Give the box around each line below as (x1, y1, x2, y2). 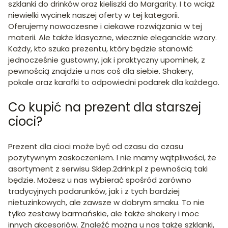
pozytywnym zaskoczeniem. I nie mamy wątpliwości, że (8, 152, 216, 163)
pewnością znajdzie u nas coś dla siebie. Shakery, (8, 65, 193, 76)
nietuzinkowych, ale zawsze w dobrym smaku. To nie (8, 196, 205, 208)
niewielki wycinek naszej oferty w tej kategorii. (8, 9, 179, 20)
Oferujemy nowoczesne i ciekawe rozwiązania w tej (8, 20, 202, 32)
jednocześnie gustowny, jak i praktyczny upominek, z (8, 54, 205, 65)
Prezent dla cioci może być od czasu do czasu (8, 140, 183, 152)
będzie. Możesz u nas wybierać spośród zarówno (8, 174, 191, 185)
